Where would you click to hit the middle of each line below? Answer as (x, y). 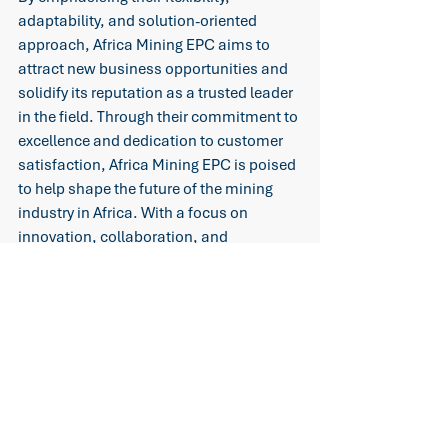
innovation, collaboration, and (124, 237)
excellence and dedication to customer (152, 141)
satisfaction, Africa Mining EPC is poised (158, 165)
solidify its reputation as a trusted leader (157, 93)
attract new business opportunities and (154, 69)
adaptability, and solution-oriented (139, 21)
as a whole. (57, 333)
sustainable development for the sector (153, 309)
